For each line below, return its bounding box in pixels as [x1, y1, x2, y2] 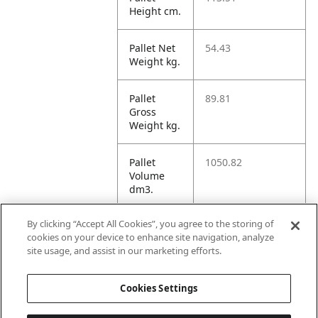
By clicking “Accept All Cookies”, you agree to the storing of [27, 217, 274, 230]
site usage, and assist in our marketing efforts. [27, 244, 222, 257]
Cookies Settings [120, 282, 198, 295]
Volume [129, 169, 165, 182]
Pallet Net [129, 41, 176, 55]
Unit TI [129, 219, 162, 233]
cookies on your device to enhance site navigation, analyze [27, 231, 275, 243]
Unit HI [129, 256, 163, 270]
